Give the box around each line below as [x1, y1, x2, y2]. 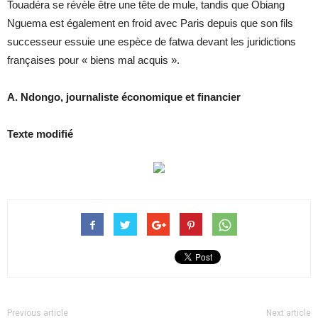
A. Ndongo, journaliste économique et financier [7, 90, 241, 103]
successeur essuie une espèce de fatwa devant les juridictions [7, 35, 296, 48]
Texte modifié [7, 127, 73, 140]
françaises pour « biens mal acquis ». [7, 53, 180, 66]
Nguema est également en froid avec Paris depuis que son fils [7, 16, 293, 29]
